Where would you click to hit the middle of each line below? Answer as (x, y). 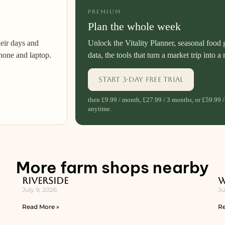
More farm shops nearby (113, 167)
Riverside (45, 181)
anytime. (100, 109)
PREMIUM (104, 12)
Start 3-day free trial (141, 79)
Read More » (41, 207)
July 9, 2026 (39, 190)
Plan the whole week (134, 26)
